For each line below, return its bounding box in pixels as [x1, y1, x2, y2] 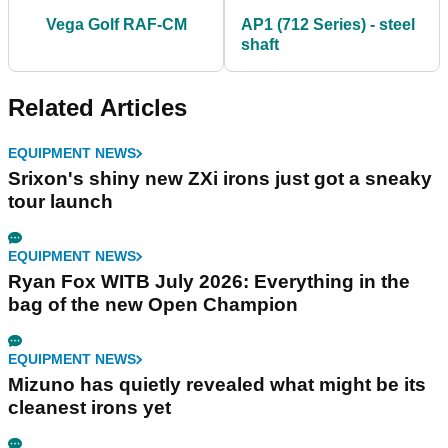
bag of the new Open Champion [8, 294, 298, 316]
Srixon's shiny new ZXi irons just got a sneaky [8, 168, 432, 190]
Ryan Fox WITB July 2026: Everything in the [8, 271, 410, 293]
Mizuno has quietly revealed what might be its [8, 374, 426, 396]
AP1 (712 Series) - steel [241, 16, 415, 34]
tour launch [8, 191, 113, 213]
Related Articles [8, 94, 187, 122]
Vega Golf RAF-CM [45, 16, 187, 34]
